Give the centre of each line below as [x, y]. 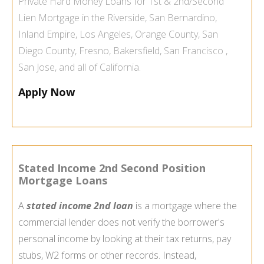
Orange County [166, 34]
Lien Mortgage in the [63, 18]
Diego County [47, 51]
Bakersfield [136, 51]
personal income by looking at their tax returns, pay [125, 239]
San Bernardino [182, 18]
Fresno [94, 51]
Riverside [126, 18]
